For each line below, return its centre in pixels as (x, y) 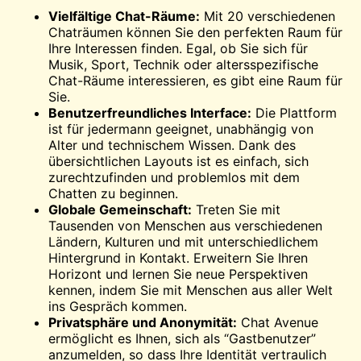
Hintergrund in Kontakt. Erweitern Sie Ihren (178, 257)
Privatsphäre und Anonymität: (143, 322)
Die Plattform (294, 112)
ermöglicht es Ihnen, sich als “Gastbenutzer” (182, 338)
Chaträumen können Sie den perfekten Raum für (195, 32)
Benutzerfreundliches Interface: (150, 112)
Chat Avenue (278, 322)
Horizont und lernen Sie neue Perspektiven (178, 274)
